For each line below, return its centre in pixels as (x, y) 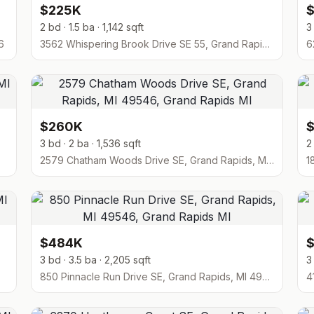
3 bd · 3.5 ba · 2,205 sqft (95, 260)
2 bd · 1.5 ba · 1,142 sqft (92, 27)
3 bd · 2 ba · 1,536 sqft (90, 143)
